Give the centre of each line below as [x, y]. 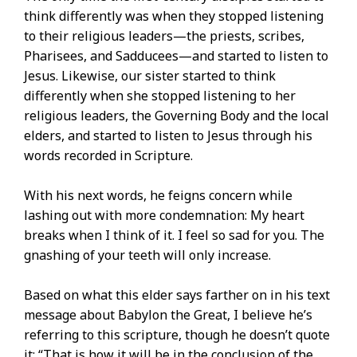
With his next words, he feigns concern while [158, 196]
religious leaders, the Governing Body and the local [177, 116]
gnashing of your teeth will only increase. [147, 255]
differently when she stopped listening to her [160, 96]
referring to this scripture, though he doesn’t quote [177, 335]
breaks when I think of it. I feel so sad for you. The [174, 235]
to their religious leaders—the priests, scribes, [164, 36]
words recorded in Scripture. [108, 156]
